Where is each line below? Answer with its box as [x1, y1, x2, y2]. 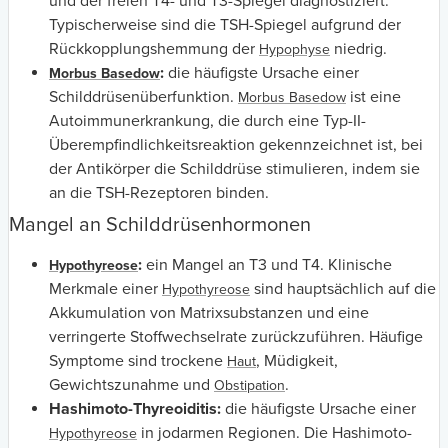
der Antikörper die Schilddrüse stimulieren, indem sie [49, 158, 420, 179]
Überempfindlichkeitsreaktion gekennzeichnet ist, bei [49, 134, 423, 155]
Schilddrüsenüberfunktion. [49, 86, 238, 107]
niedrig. [330, 38, 387, 59]
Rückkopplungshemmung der [49, 38, 259, 59]
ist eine [346, 86, 401, 107]
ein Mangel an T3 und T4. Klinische [142, 254, 392, 275]
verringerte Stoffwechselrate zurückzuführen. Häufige [49, 326, 423, 347]
